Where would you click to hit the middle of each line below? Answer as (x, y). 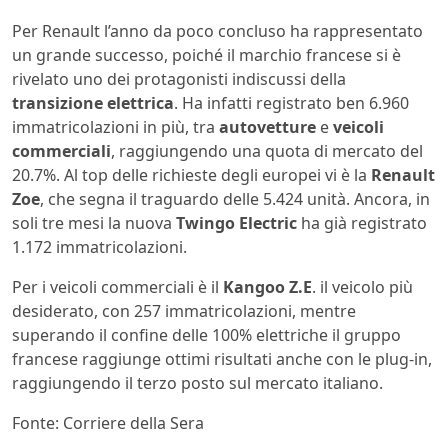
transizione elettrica (93, 102)
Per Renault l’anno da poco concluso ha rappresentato (217, 30)
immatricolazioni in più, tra (115, 126)
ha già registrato (362, 222)
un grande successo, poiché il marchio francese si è (206, 54)
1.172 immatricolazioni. (99, 246)
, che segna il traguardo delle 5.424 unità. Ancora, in (235, 198)
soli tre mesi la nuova (94, 222)
